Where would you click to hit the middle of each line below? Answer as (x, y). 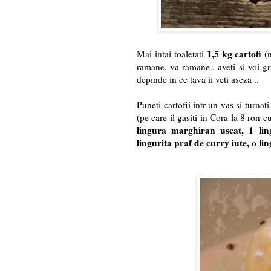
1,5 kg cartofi (236, 54)
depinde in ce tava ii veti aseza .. (198, 80)
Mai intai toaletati (172, 54)
